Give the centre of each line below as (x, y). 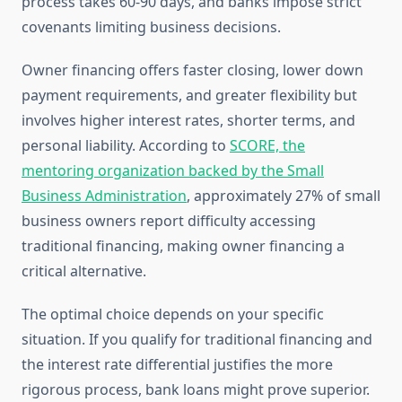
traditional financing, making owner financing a (183, 246)
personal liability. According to (126, 146)
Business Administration (104, 196)
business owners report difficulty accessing (169, 221)
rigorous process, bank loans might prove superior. (196, 390)
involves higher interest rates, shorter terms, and (188, 121)
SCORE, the (267, 146)
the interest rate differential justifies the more (177, 365)
